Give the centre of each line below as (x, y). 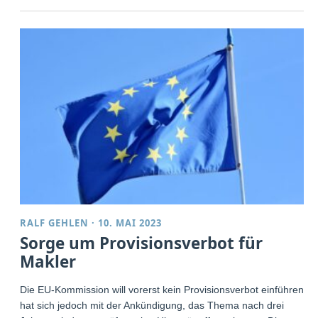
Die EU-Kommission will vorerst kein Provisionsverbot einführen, (164, 290)
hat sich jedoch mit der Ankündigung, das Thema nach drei (152, 306)
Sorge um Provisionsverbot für (142, 243)
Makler (48, 262)
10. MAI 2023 (130, 223)
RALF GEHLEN (55, 223)
